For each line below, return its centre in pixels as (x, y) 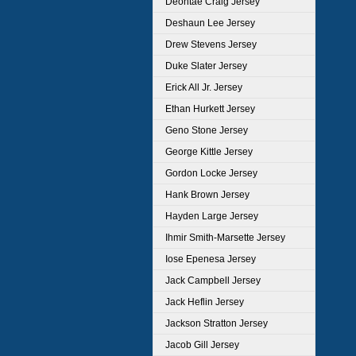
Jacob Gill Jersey (202, 345)
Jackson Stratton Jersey (217, 323)
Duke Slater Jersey (206, 66)
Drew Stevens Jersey (211, 44)
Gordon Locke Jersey (211, 173)
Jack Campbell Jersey (213, 281)
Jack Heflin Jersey (205, 302)
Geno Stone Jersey (207, 130)
